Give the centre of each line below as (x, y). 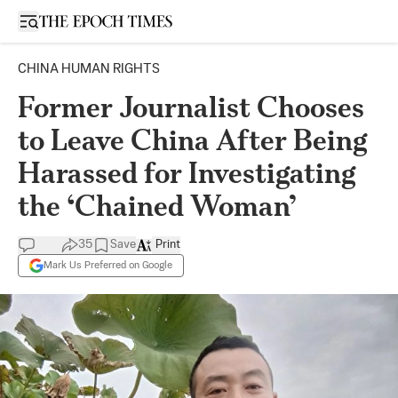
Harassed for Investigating (187, 173)
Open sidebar (66, 20)
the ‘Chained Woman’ (157, 206)
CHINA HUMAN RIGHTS (89, 69)
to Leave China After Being (193, 140)
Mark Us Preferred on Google (108, 265)
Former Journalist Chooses (191, 107)
